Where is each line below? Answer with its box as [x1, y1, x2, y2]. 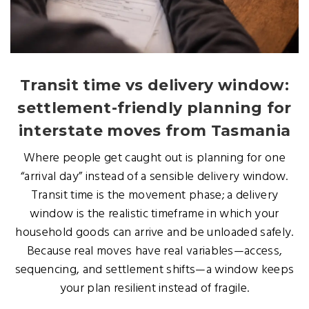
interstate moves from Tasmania [18, 121, 291, 140]
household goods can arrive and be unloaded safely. [15, 223, 294, 243]
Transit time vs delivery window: [19, 76, 290, 94]
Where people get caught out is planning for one [23, 148, 286, 168]
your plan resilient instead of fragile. [59, 279, 250, 299]
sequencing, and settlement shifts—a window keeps [14, 260, 295, 280]
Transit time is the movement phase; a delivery [30, 186, 279, 206]
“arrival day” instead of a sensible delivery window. [21, 167, 288, 187]
